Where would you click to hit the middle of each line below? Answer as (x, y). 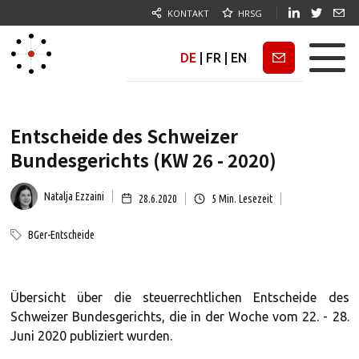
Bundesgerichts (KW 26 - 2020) (143, 159)
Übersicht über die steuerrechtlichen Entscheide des (179, 297)
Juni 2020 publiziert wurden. (91, 336)
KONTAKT (188, 13)
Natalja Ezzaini (74, 196)
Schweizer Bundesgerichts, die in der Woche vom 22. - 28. (179, 317)
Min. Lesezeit (244, 198)
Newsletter (280, 57)
